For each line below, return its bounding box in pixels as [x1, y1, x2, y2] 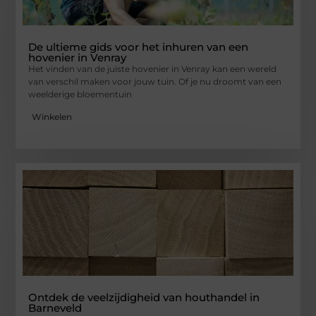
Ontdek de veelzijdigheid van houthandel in [28, 291, 260, 305]
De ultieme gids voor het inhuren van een [28, 40, 249, 54]
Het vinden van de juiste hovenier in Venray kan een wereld [28, 63, 277, 75]
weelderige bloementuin [28, 89, 133, 100]
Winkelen [32, 111, 73, 123]
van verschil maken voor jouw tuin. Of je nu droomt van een [28, 76, 282, 87]
